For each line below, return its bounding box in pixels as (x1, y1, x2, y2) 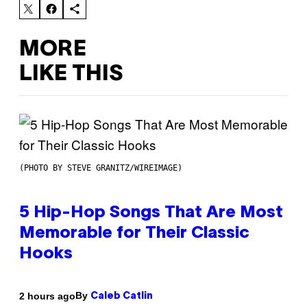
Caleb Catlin (90, 292, 153, 302)
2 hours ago (19, 290, 75, 302)
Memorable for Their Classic (19, 226, 249, 242)
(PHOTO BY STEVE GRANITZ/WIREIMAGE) (19, 163, 182, 173)
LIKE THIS (19, 64, 123, 84)
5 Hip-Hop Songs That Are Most (19, 206, 283, 221)
